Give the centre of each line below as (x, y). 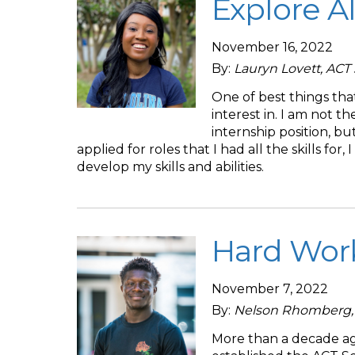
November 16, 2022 (272, 47)
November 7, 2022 (270, 289)
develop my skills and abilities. (170, 167)
